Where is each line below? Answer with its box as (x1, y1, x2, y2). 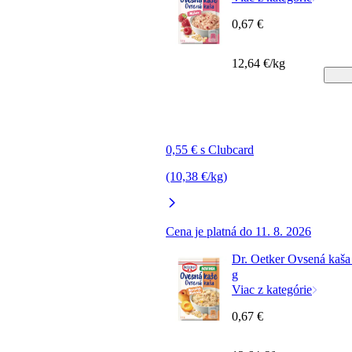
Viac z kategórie (232, 282, 312, 296)
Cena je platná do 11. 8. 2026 (166, 224, 311, 238)
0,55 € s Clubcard (166, 142, 254, 156)
